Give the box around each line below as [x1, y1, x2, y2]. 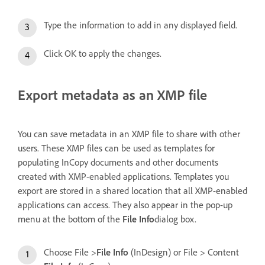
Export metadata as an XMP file [18, 86, 207, 104]
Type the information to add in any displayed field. [44, 19, 237, 31]
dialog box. [154, 213, 196, 225]
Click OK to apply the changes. [44, 47, 161, 59]
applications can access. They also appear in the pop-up [18, 199, 232, 211]
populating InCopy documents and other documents [18, 156, 218, 168]
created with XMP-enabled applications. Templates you [18, 170, 229, 182]
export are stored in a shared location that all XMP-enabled [18, 185, 247, 196]
